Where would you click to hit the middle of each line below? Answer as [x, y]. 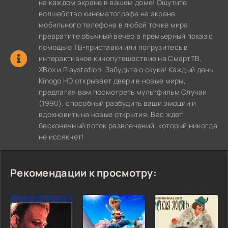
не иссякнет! [61, 136]
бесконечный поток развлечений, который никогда [128, 125]
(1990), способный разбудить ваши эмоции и [118, 103]
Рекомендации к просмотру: [83, 173]
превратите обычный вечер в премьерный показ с [126, 36]
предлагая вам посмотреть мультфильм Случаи [123, 92]
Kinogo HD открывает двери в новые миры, [112, 80]
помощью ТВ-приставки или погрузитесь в [113, 47]
